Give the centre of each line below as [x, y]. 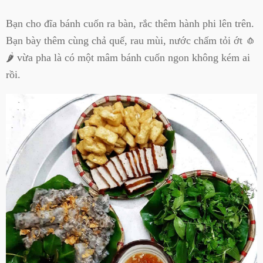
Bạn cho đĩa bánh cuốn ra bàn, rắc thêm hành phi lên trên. [130, 23]
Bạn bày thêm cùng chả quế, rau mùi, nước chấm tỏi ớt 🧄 [131, 40]
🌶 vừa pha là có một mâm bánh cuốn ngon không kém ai [128, 57]
